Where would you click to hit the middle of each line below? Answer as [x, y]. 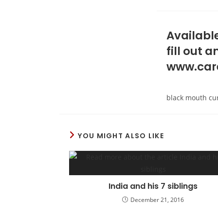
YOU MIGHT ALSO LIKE [121, 136]
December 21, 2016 [157, 200]
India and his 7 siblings [153, 186]
